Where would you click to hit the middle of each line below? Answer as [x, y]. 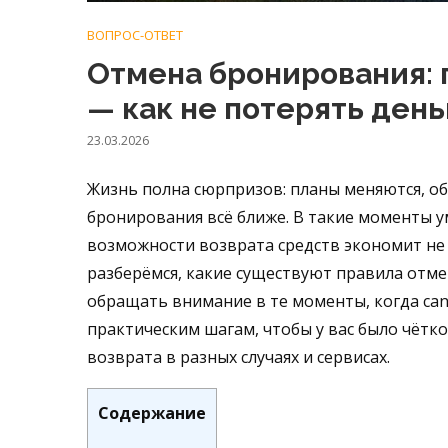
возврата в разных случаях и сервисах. [238, 357]
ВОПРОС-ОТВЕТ [135, 35]
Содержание [152, 413]
